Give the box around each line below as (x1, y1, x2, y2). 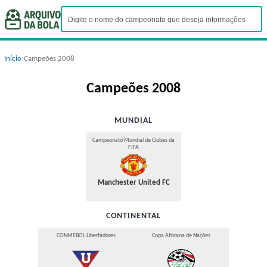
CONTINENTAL (106, 211, 161, 221)
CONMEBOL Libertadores (56, 232, 116, 239)
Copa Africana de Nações (152, 232, 210, 239)
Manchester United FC (97, 178, 170, 187)
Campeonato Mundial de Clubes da (92, 137, 175, 144)
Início (4, 55, 21, 63)
